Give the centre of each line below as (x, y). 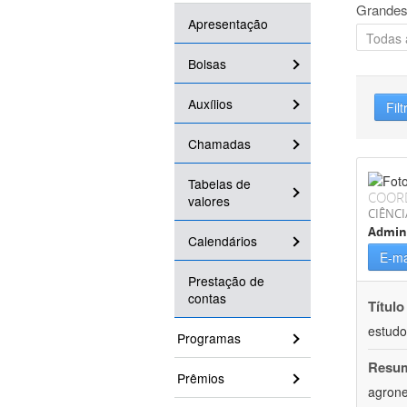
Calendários (223, 241)
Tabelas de (219, 184)
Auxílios (210, 104)
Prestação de (226, 281)
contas (207, 298)
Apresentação (228, 24)
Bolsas (207, 64)
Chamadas (219, 144)
